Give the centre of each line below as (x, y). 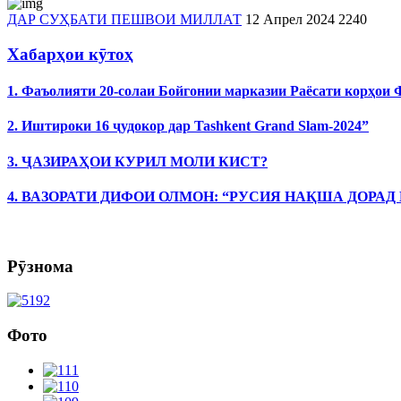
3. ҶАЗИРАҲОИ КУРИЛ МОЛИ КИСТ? (137, 161)
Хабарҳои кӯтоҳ (70, 54)
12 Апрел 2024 (290, 19)
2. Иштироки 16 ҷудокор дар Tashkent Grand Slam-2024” (188, 126)
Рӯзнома (40, 266)
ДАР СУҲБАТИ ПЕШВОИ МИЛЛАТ (124, 19)
